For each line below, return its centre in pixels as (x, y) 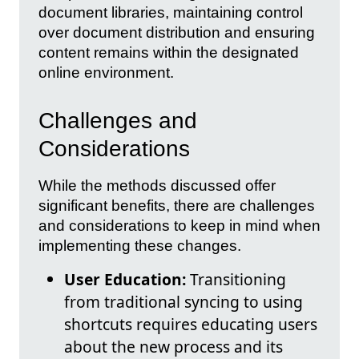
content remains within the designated (169, 52)
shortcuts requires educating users (191, 324)
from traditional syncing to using (184, 301)
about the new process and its (173, 346)
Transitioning (236, 279)
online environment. (106, 72)
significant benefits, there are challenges (177, 205)
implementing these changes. (140, 245)
